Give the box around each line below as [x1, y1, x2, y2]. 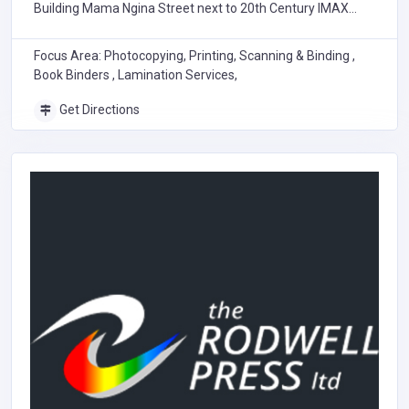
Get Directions [57, 102, 140, 117]
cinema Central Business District [34, 17, 219, 32]
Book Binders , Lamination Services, [34, 68, 237, 82]
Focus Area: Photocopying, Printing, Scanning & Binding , [34, 48, 355, 63]
